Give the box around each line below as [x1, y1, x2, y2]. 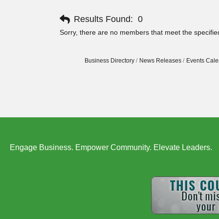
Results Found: [74, 14, 133, 24]
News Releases [139, 57, 181, 65]
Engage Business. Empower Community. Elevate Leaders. [10, 143, 212, 152]
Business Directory [84, 57, 134, 65]
